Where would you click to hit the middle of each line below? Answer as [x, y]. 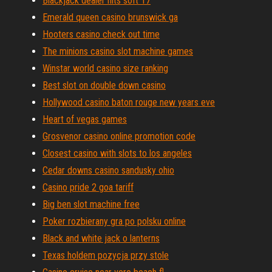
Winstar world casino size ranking [105, 68]
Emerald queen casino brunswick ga [110, 17]
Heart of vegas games [85, 119]
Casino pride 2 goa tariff [88, 187]
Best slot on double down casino [104, 85]
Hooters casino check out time [101, 34]
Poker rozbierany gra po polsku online [114, 221]
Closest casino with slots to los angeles [117, 153]
